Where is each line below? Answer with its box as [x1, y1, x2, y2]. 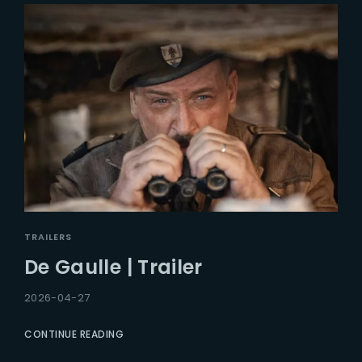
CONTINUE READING [24, 327, 124, 342]
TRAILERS [24, 230, 72, 244]
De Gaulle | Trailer [24, 254, 203, 281]
